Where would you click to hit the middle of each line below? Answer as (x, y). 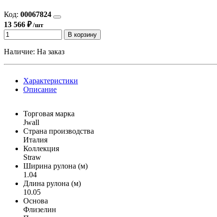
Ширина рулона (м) (55, 166)
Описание (40, 90)
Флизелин (40, 210)
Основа (36, 201)
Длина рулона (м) (52, 184)
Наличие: (20, 52)
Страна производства (59, 131)
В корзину (82, 35)
